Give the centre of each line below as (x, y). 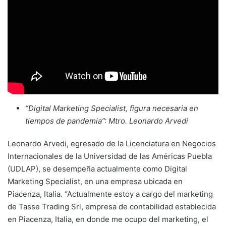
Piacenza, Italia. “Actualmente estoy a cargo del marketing (110, 194)
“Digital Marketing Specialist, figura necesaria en (112, 108)
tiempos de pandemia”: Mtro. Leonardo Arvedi (108, 121)
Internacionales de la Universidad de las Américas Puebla (110, 156)
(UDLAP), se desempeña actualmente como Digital (97, 169)
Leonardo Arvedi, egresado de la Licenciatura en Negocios (112, 144)
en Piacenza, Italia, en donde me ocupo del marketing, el (108, 219)
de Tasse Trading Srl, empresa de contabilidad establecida (112, 207)
